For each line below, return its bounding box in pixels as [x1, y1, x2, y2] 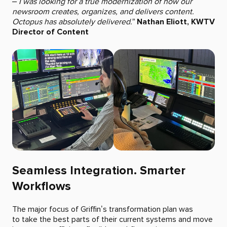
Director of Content [12, 26, 89, 37]
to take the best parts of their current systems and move [12, 214, 213, 224]
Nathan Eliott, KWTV [137, 16, 215, 27]
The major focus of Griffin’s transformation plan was [12, 204, 193, 214]
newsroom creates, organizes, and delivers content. [12, 6, 194, 17]
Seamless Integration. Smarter [12, 163, 185, 178]
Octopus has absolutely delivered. [12, 16, 132, 27]
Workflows [12, 178, 71, 194]
